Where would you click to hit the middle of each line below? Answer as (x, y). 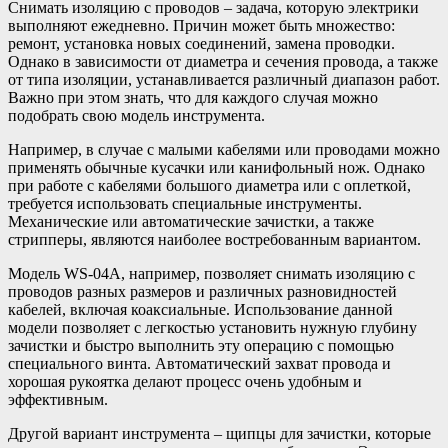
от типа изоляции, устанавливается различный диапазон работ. (224, 79)
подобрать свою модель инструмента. (136, 115)
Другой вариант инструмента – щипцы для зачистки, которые (219, 433)
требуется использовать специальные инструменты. (185, 203)
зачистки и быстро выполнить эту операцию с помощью (201, 345)
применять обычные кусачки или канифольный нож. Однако (216, 167)
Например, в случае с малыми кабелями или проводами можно (224, 149)
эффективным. (58, 399)
